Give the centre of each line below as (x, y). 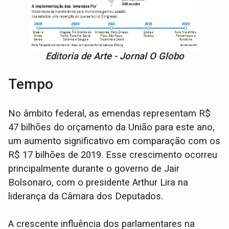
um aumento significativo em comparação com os (114, 141)
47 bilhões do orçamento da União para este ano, (112, 128)
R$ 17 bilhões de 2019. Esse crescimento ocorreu (113, 155)
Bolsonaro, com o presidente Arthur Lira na (98, 183)
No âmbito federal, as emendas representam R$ (110, 114)
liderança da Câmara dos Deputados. (86, 197)
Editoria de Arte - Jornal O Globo (114, 56)
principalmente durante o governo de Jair (94, 169)
